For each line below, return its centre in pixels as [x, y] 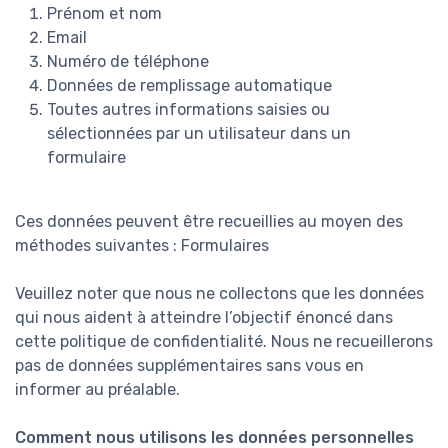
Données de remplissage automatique [189, 86]
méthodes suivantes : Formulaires [142, 246]
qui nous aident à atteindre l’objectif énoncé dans [204, 318]
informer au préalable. [97, 390]
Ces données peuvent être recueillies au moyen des [209, 222]
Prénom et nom [104, 14]
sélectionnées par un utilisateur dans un [199, 134]
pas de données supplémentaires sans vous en [189, 366]
